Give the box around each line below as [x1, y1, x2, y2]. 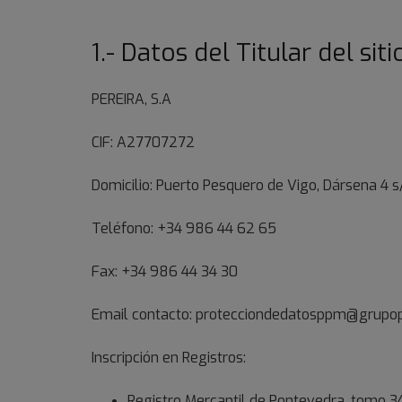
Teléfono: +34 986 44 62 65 [92, 219, 276, 238]
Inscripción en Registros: [92, 348, 246, 367]
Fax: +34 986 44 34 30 [92, 262, 238, 281]
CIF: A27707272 [92, 133, 195, 152]
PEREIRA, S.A [92, 90, 171, 109]
